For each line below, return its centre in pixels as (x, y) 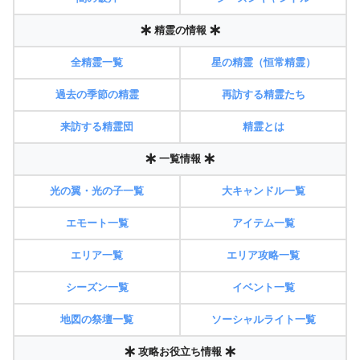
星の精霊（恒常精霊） (263, 63)
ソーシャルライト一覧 (263, 320)
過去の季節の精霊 (97, 95)
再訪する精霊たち (263, 95)
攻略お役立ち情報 (180, 352)
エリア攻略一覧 (263, 256)
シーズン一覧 (97, 288)
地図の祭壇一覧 (97, 320)
